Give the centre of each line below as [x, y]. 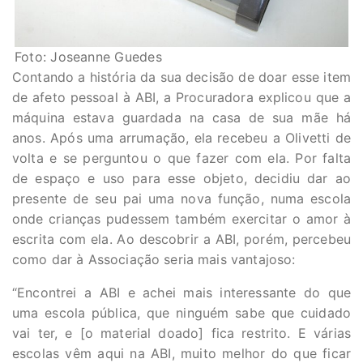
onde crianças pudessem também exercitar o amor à [181, 219]
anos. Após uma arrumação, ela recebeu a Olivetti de [181, 138]
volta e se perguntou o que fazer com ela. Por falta [181, 158]
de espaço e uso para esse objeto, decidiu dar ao [181, 179]
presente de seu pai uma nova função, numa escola [181, 199]
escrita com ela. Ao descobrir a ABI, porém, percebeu [181, 239]
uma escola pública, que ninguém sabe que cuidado [181, 313]
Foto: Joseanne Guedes [88, 57]
